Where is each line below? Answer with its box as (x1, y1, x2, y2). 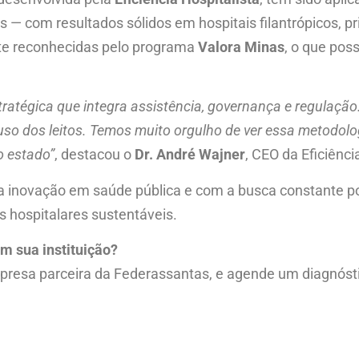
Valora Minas (198, 38, 284, 55)
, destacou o (54, 146, 135, 163)
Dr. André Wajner (135, 146, 245, 163)
